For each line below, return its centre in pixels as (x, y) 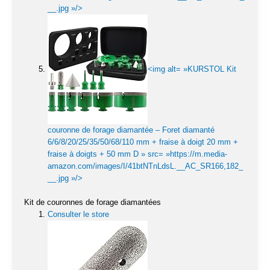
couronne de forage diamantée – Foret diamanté (131, 130)
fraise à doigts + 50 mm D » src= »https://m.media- (137, 154)
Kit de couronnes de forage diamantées (93, 202)
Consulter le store (78, 214)
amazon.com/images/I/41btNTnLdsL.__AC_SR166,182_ (145, 166)
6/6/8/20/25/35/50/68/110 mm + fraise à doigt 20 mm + (143, 142)
